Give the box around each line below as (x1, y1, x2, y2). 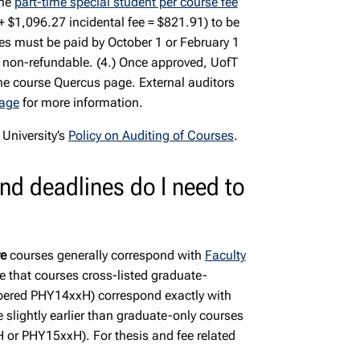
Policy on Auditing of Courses (67, 127, 234, 143)
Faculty (204, 247, 246, 263)
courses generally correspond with (6, 247, 205, 263)
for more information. (18, 94, 143, 110)
